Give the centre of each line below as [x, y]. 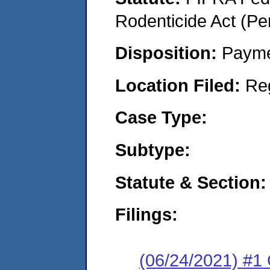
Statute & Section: [191, 182]
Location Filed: [180, 85]
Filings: [146, 215]
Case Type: [161, 118]
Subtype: [153, 149]
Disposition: [168, 53]
